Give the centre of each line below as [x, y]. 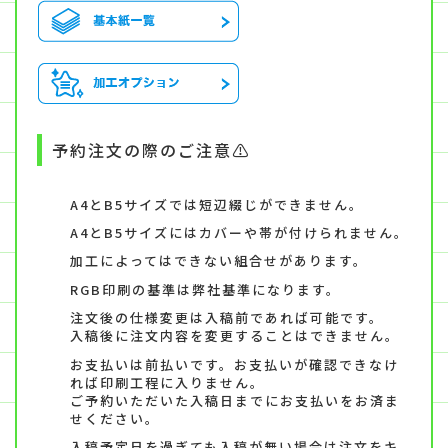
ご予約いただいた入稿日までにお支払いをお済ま [235, 400]
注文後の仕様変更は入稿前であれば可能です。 [227, 318]
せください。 [115, 418]
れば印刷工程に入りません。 [167, 382]
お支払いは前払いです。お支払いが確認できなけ [234, 364]
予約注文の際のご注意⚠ [150, 149]
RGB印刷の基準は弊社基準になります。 [205, 289]
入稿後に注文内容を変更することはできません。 [235, 336]
